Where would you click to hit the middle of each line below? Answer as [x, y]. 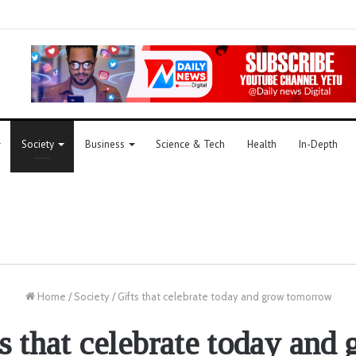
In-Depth [318, 144]
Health [262, 144]
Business [105, 144]
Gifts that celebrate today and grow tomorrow [224, 296]
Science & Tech [190, 144]
